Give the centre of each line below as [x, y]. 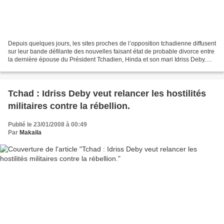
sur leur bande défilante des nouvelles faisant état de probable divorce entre [111, 51]
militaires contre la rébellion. [69, 106]
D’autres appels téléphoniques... [52, 67]
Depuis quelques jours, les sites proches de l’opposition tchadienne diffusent [112, 43]
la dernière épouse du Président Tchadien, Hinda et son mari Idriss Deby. [107, 59]
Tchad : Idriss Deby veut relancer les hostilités [107, 93]
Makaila [30, 132]
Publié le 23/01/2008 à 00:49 [47, 124]
